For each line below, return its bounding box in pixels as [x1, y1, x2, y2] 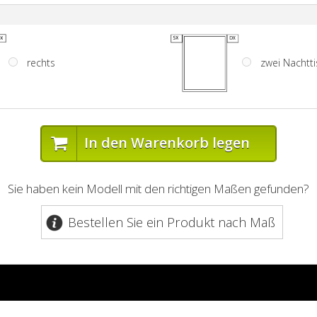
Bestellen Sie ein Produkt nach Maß [68, 214, 275, 231]
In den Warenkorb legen [84, 133, 250, 152]
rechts [27, 56, 55, 69]
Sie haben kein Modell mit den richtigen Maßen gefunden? [8, 180, 309, 197]
